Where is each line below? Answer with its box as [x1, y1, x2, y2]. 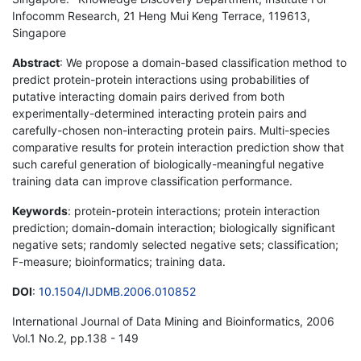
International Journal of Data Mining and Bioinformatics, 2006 [12, 313, 334, 328]
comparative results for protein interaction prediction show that [12, 139, 344, 154]
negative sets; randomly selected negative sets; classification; [12, 237, 338, 251]
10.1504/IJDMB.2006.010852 [39, 284, 196, 298]
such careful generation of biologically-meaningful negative [12, 156, 324, 171]
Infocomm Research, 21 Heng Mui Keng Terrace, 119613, [12, 8, 310, 23]
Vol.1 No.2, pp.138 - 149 [12, 330, 139, 345]
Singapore [12, 25, 66, 39]
